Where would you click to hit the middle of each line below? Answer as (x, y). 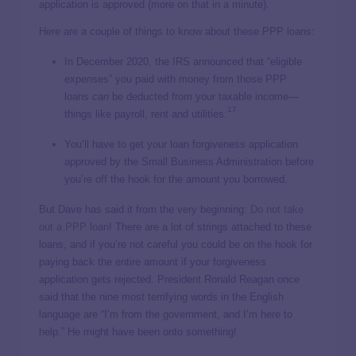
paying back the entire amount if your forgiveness (153, 261)
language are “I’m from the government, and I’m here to (166, 314)
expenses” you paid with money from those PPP (176, 79)
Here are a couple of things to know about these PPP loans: (177, 31)
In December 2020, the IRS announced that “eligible (183, 61)
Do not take (277, 209)
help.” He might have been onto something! (138, 331)
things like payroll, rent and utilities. (146, 114)
